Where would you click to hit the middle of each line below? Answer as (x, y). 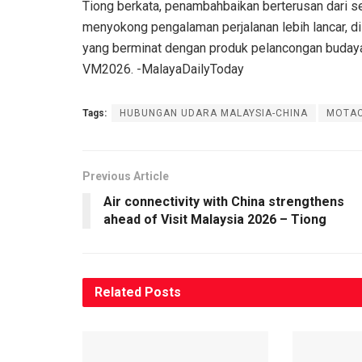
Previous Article (126, 176)
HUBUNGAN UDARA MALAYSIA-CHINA (214, 113)
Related (118, 292)
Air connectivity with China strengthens (224, 201)
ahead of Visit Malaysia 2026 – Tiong (215, 219)
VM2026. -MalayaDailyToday (163, 69)
